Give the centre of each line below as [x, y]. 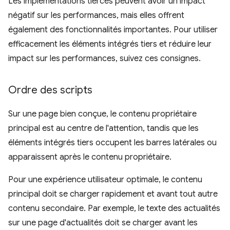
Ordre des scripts [50, 90]
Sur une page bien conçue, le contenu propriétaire [102, 114]
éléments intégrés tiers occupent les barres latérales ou [112, 142]
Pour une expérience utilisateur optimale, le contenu [105, 179]
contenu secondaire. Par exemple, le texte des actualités [114, 208]
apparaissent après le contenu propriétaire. [90, 157]
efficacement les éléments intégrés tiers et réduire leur [110, 44]
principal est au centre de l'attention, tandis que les [103, 128]
